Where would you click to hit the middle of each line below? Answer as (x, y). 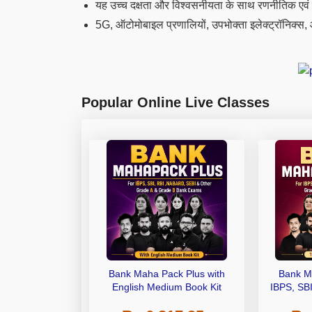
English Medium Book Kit (166, 287)
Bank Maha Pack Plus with (166, 274)
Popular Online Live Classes (175, 103)
